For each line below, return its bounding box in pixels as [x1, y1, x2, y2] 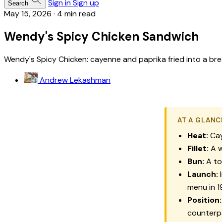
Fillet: [187, 143, 209, 154]
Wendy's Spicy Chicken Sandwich [4, 28, 199, 44]
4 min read [57, 8, 96, 19]
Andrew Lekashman [40, 74, 111, 85]
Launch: [187, 168, 218, 179]
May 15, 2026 [4, 8, 52, 19]
